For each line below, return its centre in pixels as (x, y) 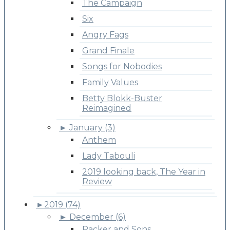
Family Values (110, 82)
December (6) (98, 217)
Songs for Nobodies (122, 66)
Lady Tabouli (109, 156)
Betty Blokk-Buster (122, 98)
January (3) (92, 127)
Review (97, 181)
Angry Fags (105, 34)
